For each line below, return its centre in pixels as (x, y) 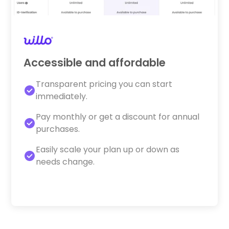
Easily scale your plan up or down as (108, 149)
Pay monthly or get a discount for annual (118, 117)
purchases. (58, 129)
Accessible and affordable (95, 62)
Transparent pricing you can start (104, 84)
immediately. (62, 96)
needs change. (65, 162)
